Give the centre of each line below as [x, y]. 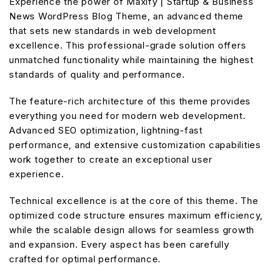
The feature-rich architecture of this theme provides [130, 101]
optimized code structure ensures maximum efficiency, [136, 215]
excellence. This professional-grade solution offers [128, 45]
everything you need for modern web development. [127, 115]
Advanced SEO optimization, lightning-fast [106, 130]
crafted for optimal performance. [85, 259]
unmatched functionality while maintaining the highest [131, 59]
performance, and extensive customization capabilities [135, 144]
